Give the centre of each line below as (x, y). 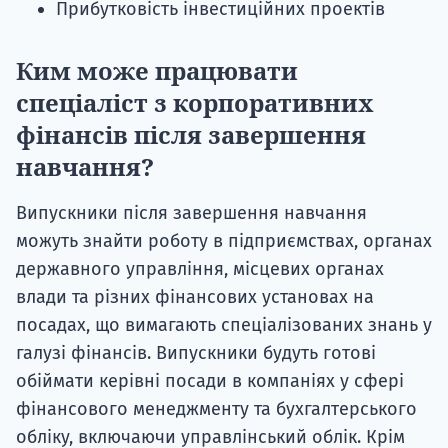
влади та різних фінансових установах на (195, 297)
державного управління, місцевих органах (200, 269)
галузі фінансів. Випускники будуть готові (196, 353)
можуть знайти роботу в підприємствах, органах (224, 241)
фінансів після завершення (191, 135)
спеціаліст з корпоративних (195, 103)
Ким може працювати (157, 71)
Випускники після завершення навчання (191, 213)
